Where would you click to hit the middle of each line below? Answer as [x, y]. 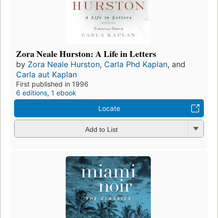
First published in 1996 [52, 84]
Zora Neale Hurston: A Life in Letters [86, 54]
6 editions [32, 93]
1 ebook [64, 93]
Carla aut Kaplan [46, 75]
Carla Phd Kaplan [136, 64]
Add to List [101, 129]
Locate [109, 109]
